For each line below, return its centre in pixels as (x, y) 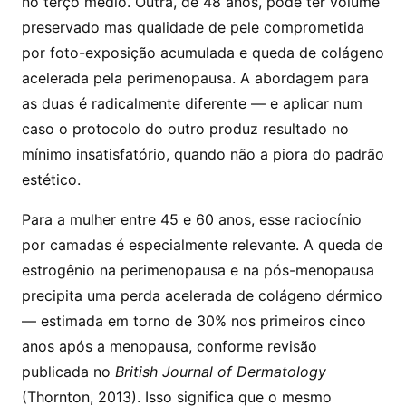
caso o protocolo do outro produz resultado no (185, 129)
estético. (51, 179)
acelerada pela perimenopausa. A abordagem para (195, 78)
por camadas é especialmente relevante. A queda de (202, 245)
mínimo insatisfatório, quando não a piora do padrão (203, 154)
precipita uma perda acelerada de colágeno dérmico (202, 295)
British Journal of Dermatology (221, 372)
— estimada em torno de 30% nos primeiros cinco (194, 321)
